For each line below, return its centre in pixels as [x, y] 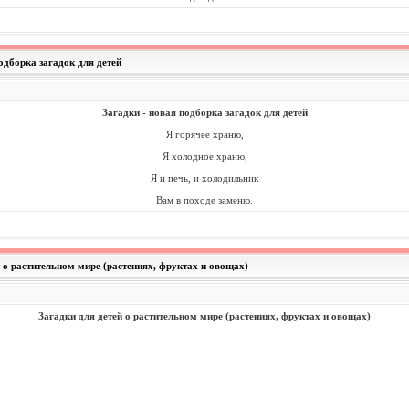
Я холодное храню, [204, 156]
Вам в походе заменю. [204, 200]
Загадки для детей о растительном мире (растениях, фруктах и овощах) [204, 316]
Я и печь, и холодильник [204, 178]
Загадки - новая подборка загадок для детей [204, 112]
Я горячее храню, [204, 134]
